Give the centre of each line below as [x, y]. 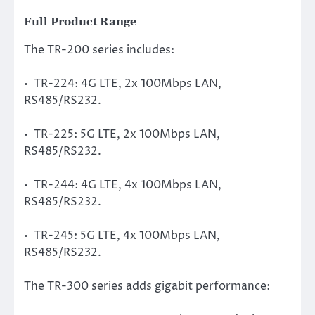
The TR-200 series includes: [99, 50]
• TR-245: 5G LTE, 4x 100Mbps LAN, [122, 236]
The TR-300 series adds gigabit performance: [147, 287]
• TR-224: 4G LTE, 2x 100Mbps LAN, [123, 83]
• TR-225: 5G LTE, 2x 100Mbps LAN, [122, 134]
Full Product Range [80, 21]
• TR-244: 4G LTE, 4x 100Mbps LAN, [123, 185]
